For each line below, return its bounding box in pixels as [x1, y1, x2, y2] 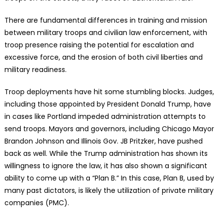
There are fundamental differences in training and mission [4, 15, 207, 25]
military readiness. [4, 64, 67, 74]
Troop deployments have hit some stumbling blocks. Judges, [4, 86, 214, 97]
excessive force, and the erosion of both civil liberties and [4, 52, 203, 62]
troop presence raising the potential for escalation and [4, 39, 194, 50]
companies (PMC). [4, 197, 69, 208]
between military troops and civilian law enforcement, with [4, 27, 207, 37]
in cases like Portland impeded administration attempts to [4, 111, 206, 121]
